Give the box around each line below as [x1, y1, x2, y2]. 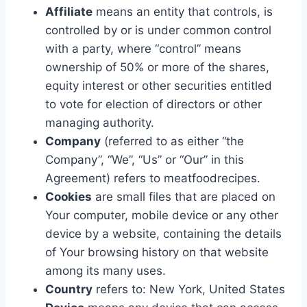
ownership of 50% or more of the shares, [45, 60, 269, 74]
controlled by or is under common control [45, 23, 271, 37]
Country [45, 282, 93, 296]
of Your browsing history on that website [45, 245, 269, 259]
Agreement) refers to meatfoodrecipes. [45, 171, 260, 185]
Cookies [45, 189, 92, 204]
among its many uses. [45, 263, 166, 278]
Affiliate [45, 4, 93, 19]
